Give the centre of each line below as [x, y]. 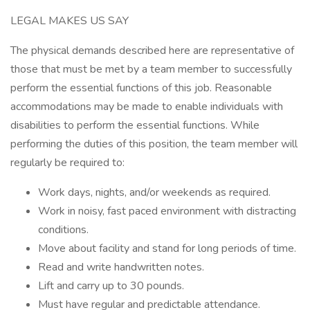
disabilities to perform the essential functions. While [135, 125]
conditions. [63, 230]
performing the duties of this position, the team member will [154, 144]
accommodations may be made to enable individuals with [147, 107]
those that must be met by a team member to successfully [151, 69]
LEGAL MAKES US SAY [70, 21]
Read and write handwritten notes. [121, 267]
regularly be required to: [67, 163]
